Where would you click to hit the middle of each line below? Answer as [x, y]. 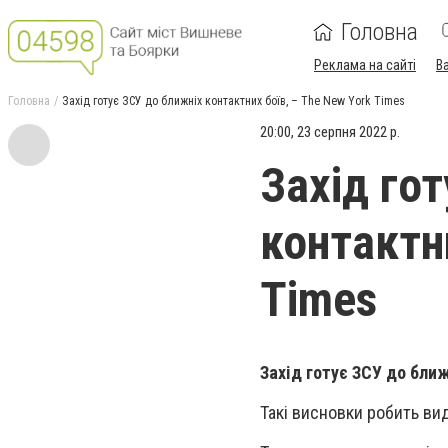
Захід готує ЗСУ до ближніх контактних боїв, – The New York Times [233, 101]
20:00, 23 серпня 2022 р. [330, 132]
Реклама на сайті [365, 65]
